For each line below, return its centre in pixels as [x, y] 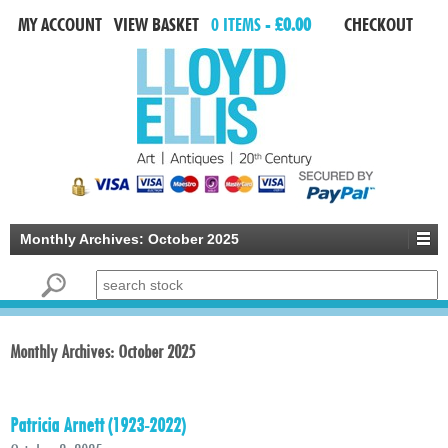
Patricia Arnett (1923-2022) [97, 425]
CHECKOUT [378, 24]
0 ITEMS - [243, 24]
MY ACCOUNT [60, 24]
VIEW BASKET [156, 24]
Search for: [47, 282]
